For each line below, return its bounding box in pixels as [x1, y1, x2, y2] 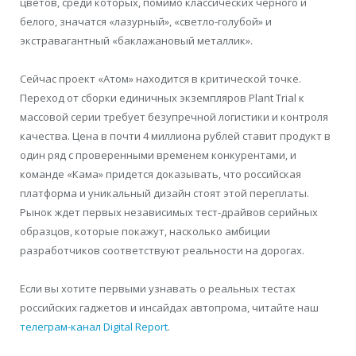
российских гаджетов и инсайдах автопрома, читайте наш [20, 300, 319, 315]
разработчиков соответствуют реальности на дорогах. [20, 242, 304, 257]
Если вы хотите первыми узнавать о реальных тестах [20, 281, 296, 296]
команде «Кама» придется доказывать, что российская [20, 166, 301, 181]
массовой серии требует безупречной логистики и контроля [20, 109, 328, 124]
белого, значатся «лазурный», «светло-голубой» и [20, 14, 272, 29]
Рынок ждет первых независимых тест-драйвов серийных [20, 204, 318, 219]
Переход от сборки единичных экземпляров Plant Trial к [20, 90, 304, 105]
